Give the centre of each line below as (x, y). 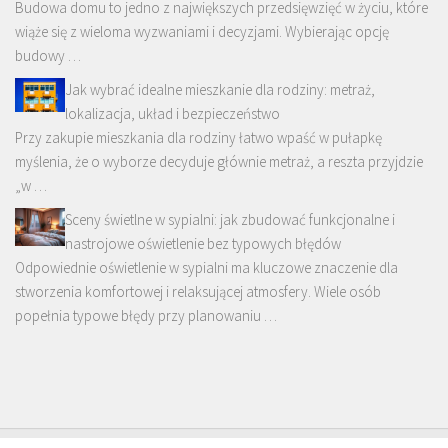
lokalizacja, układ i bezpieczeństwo (172, 114)
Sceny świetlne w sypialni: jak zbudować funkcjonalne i (230, 220)
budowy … (48, 56)
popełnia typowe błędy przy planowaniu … (146, 316)
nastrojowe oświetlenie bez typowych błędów (203, 244)
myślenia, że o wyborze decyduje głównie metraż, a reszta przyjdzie (219, 162)
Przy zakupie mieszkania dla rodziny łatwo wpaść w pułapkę (198, 138)
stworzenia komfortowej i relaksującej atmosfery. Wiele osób (198, 292)
